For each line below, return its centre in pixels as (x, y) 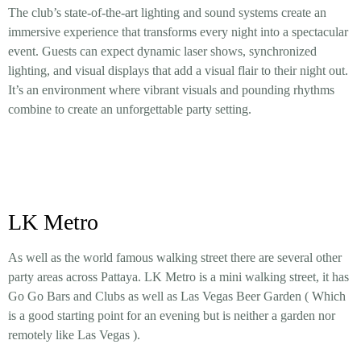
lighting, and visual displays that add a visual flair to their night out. (178, 71)
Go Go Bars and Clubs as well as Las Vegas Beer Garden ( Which (177, 297)
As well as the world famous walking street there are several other (175, 258)
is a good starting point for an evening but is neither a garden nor (172, 316)
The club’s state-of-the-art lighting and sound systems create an (167, 12)
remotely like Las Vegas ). (74, 335)
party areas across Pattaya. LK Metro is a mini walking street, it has (178, 277)
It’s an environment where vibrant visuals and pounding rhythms (171, 90)
